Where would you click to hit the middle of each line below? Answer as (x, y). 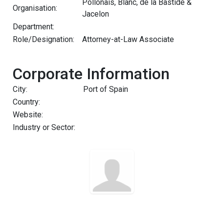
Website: (28, 115)
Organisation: (35, 8)
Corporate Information (91, 74)
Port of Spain (106, 89)
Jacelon (96, 14)
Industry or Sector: (44, 127)
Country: (26, 102)
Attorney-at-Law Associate (128, 39)
